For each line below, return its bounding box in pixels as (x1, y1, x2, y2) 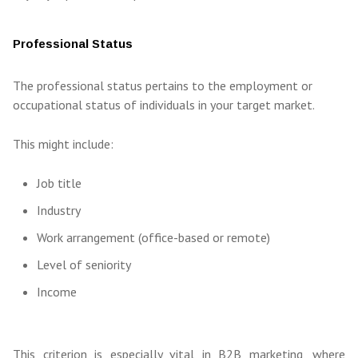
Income (37, 284, 77, 300)
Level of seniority (37, 257, 131, 273)
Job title (37, 175, 82, 192)
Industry (37, 202, 81, 219)
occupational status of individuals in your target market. (13, 97, 315, 113)
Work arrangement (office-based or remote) (37, 229, 270, 246)
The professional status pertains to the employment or (13, 78, 312, 94)
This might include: (13, 136, 113, 153)
